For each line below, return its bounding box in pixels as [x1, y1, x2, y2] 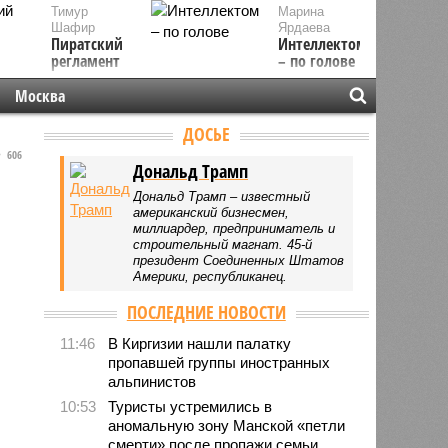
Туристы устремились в [108, 397, 273, 415]
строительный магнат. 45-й [133, 236, 313, 252]
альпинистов [108, 372, 197, 390]
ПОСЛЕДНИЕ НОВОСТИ [126, 299, 286, 324]
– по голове [278, 50, 356, 72]
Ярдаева [278, 20, 331, 35]
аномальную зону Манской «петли [108, 416, 346, 434]
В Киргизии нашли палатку [108, 334, 292, 352]
